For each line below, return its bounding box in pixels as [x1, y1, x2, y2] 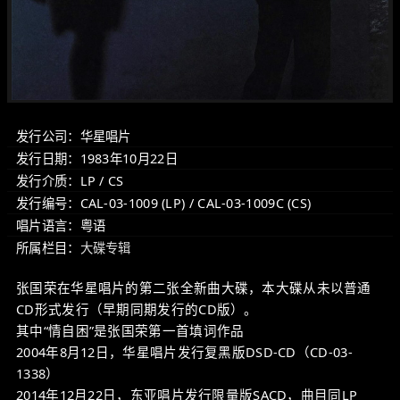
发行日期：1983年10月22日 [16, 150, 178, 167]
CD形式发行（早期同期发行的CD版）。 [16, 300, 258, 318]
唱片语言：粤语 [16, 217, 106, 234]
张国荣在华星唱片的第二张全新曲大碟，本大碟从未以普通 [16, 279, 371, 296]
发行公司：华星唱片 [16, 128, 131, 145]
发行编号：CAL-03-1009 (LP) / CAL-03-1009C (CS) [16, 195, 312, 212]
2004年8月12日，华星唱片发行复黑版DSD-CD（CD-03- [16, 343, 353, 361]
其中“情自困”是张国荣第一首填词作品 [16, 321, 245, 339]
